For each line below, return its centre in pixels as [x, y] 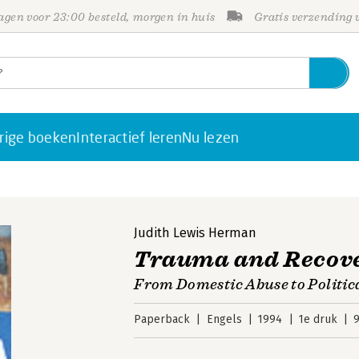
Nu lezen [211, 137]
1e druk [318, 319]
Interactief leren [129, 137]
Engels [224, 319]
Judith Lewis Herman [196, 233]
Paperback [162, 319]
